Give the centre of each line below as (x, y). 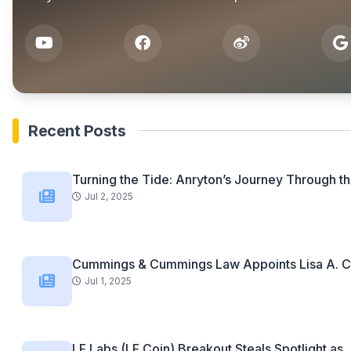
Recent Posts (77, 130)
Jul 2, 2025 (109, 196)
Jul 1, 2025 (108, 280)
